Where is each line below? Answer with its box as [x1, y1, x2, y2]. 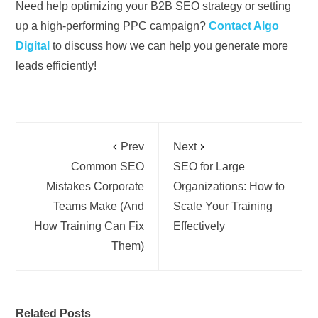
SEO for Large [173, 160, 245, 172]
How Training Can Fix [34, 219, 144, 232]
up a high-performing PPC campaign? [16, 19, 209, 32]
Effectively [173, 219, 225, 232]
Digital [16, 39, 50, 52]
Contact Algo [209, 19, 280, 32]
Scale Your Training [173, 199, 273, 212]
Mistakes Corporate [46, 180, 144, 192]
